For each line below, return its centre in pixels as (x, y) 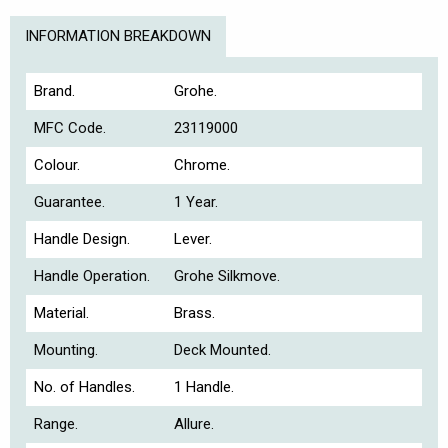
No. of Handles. (84, 386)
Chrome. (202, 164)
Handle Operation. (91, 275)
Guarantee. (69, 201)
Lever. (193, 238)
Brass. (195, 312)
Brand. (54, 90)
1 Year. (196, 201)
